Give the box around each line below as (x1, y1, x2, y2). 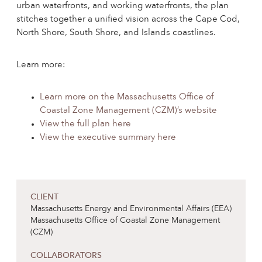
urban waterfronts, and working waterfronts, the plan (16, 2, 229, 11)
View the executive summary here (40, 133, 176, 143)
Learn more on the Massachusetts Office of (40, 93, 213, 102)
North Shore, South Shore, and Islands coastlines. (16, 29, 216, 38)
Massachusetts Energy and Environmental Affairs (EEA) (30, 205, 232, 213)
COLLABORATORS (30, 251, 102, 260)
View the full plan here (40, 120, 131, 129)
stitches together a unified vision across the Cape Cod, (16, 15, 240, 25)
